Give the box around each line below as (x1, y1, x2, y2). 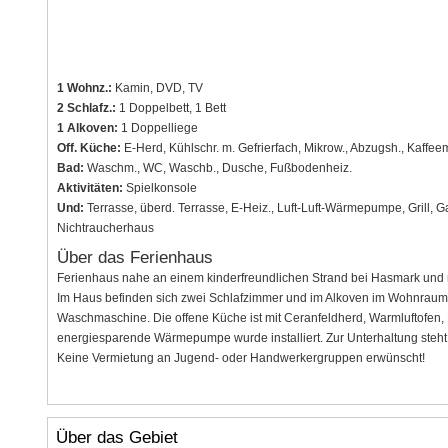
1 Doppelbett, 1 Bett (115, 101, 226, 116)
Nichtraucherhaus (56, 221, 154, 236)
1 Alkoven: (56, 121, 118, 136)
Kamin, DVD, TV (111, 81, 203, 96)
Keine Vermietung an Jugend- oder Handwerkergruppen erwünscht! (56, 350, 425, 365)
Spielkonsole (122, 181, 197, 196)
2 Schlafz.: (56, 101, 116, 116)
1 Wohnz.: (56, 81, 112, 96)
